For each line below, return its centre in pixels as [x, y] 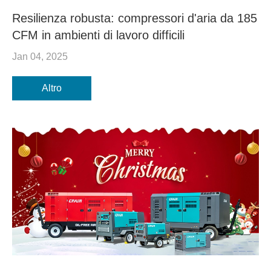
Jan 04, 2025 [40, 57]
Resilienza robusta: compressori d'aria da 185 [135, 18]
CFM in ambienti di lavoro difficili [98, 35]
